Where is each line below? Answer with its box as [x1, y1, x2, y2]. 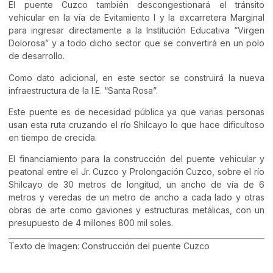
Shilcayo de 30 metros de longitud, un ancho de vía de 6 [9, 179, 264, 190]
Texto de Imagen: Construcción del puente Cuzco [9, 240, 210, 251]
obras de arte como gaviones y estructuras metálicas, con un [9, 205, 264, 216]
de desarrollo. [9, 51, 65, 62]
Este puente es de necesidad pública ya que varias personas [9, 106, 264, 117]
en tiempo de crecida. [9, 132, 97, 143]
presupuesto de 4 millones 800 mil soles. [9, 218, 173, 229]
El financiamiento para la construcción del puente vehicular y [9, 154, 264, 165]
